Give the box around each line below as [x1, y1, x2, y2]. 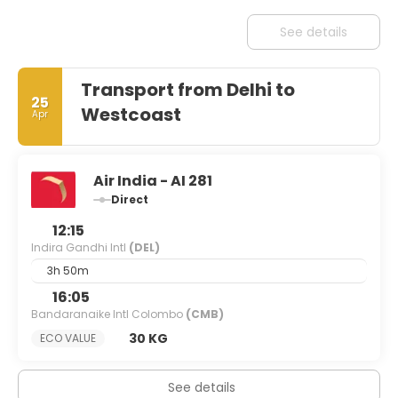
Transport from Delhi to [81, 77, 295, 102]
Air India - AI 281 [93, 171, 212, 191]
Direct [111, 192, 148, 207]
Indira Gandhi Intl [31, 240, 129, 255]
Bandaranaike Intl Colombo [31, 306, 186, 322]
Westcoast [81, 102, 181, 127]
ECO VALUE [40, 330, 96, 346]
